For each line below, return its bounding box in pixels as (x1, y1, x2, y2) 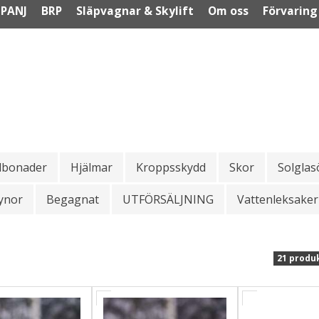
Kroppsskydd (136, 159, 206, 175)
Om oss (208, 2, 249, 19)
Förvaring (263, 2, 318, 19)
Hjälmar (70, 159, 113, 175)
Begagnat (46, 191, 99, 207)
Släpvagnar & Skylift (76, 2, 194, 19)
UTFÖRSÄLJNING (122, 191, 214, 207)
